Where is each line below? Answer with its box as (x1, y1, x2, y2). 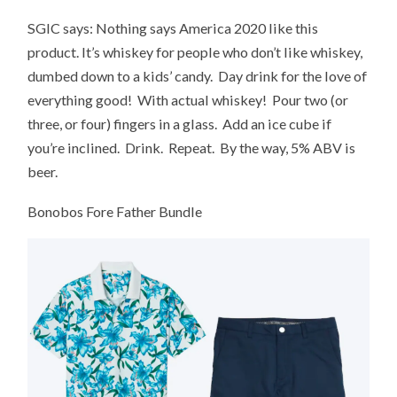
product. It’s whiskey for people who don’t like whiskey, (27, 43, 363, 60)
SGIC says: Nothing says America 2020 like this (27, 19, 319, 36)
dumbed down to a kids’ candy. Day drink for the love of (27, 66, 368, 84)
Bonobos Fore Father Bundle (27, 202, 203, 220)
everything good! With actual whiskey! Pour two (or (27, 90, 349, 108)
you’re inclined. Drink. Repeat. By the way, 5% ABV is (27, 138, 356, 156)
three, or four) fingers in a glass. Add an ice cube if (27, 114, 332, 132)
